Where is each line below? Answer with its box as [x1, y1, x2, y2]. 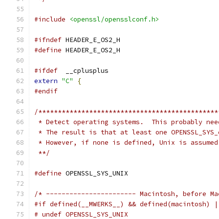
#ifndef [34, 36, 62, 44]
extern [34, 77, 58, 85]
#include [34, 15, 66, 23]
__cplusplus [58, 66, 109, 75]
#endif [34, 87, 58, 95]
